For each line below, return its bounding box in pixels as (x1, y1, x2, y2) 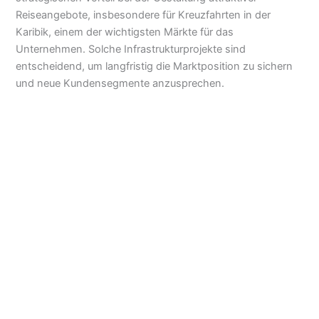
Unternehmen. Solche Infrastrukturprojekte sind (16, 42, 246, 56)
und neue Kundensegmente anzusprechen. (16, 76, 225, 90)
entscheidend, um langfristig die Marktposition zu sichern (16, 59, 293, 73)
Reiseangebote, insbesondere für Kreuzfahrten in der (16, 8, 271, 21)
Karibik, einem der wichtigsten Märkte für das (16, 25, 234, 38)
